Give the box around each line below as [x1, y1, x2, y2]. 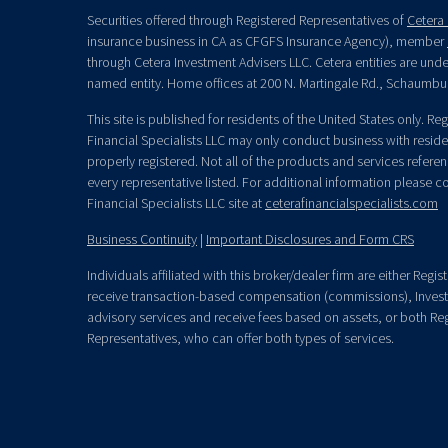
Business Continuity [87, 230, 197, 249]
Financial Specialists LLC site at [87, 194, 265, 213]
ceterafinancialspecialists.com [265, 194, 438, 213]
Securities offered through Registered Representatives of [87, 11, 407, 30]
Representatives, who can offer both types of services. [87, 329, 394, 348]
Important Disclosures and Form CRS [206, 230, 414, 249]
